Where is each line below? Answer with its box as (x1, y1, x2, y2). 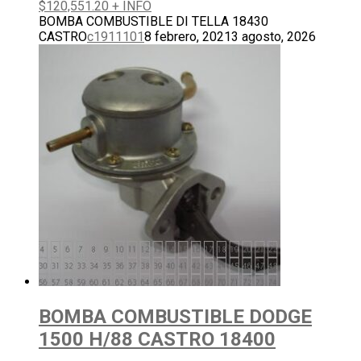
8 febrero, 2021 (144, 29, 231, 45)
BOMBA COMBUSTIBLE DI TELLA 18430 (39, 14, 268, 30)
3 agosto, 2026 (231, 29, 316, 45)
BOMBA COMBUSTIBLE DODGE (39, 305, 312, 329)
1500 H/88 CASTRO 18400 (39, 328, 276, 351)
